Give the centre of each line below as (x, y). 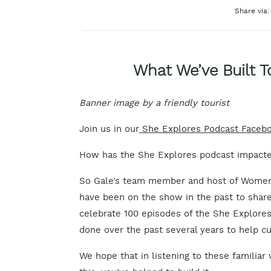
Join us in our (109, 130)
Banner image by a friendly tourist (154, 104)
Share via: (252, 11)
